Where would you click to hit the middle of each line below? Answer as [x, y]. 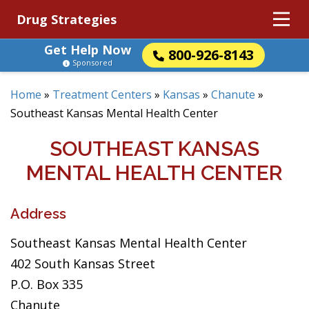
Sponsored [92, 62]
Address [38, 214]
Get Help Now [88, 50]
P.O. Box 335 [47, 284]
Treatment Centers [102, 94]
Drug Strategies [67, 19]
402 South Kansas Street [83, 263]
